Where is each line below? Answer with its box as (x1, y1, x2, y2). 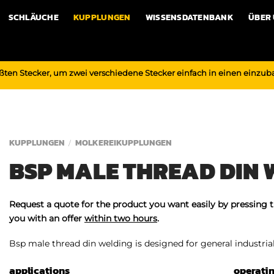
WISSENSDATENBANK (145, 11, 234, 23)
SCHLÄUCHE (8, 11, 59, 23)
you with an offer (9, 212, 84, 224)
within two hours (84, 212, 157, 224)
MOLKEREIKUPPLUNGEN (75, 136, 172, 150)
